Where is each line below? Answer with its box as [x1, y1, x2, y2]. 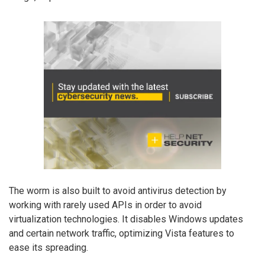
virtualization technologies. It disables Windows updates [9, 213, 243, 225]
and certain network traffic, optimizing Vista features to [9, 227, 234, 239]
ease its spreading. [9, 241, 88, 253]
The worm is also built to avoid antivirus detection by [9, 185, 227, 196]
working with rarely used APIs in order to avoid [9, 199, 202, 211]
